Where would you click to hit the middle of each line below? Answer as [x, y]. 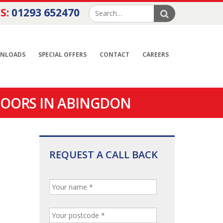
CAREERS [156, 55]
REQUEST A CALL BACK [103, 155]
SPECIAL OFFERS [62, 55]
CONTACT [114, 55]
